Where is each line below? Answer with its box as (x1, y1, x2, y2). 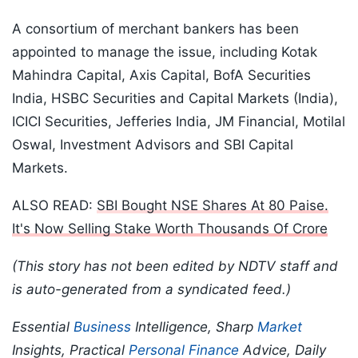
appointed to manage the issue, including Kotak (12, 44, 317, 61)
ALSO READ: (12, 197, 97, 214)
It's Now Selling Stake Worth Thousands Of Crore (12, 221, 328, 237)
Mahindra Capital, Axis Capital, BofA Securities (12, 67, 311, 84)
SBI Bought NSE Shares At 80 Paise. (97, 197, 328, 214)
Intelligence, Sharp (131, 319, 257, 336)
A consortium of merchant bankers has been (12, 21, 299, 38)
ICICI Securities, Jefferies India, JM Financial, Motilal (12, 113, 345, 130)
